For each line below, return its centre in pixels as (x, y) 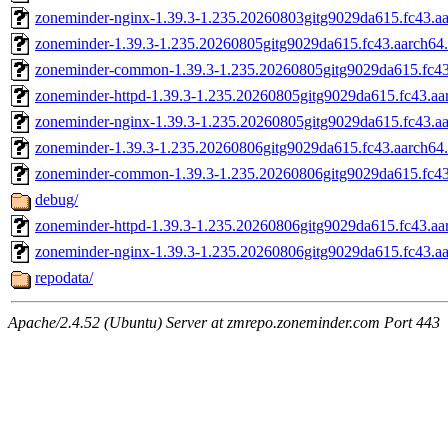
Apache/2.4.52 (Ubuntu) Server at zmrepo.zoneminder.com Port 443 (224, 323)
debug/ (56, 200)
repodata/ (64, 278)
